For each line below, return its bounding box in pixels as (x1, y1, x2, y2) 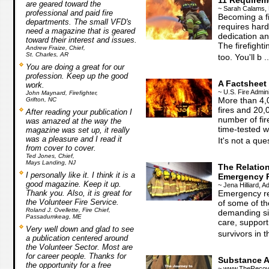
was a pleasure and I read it (25, 134, 122, 144)
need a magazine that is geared (25, 26, 135, 35)
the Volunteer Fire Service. (25, 198, 119, 207)
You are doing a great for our (25, 62, 124, 71)
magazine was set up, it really (25, 125, 130, 134)
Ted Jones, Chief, (25, 153, 74, 159)
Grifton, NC (25, 96, 56, 103)
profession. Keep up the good (25, 71, 128, 80)
